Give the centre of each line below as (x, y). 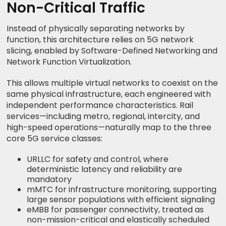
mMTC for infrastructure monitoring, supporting (122, 189)
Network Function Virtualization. (69, 62)
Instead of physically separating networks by (96, 28)
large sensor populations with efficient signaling (121, 199)
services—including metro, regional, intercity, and (103, 116)
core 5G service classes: (55, 138)
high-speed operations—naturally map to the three (109, 127)
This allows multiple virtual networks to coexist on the (112, 83)
